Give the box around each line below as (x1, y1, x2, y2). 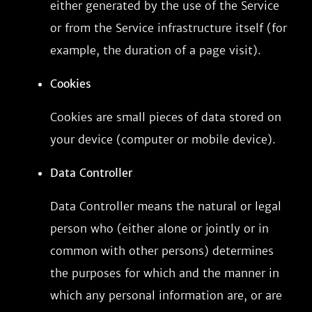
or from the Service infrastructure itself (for (50, 21, 287, 35)
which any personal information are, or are (50, 288, 282, 302)
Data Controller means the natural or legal (50, 199, 281, 213)
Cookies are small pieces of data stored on (50, 110, 281, 124)
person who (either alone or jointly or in (50, 221, 269, 235)
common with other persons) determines (50, 244, 274, 258)
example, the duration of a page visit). (50, 43, 261, 57)
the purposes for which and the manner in (50, 266, 279, 280)
